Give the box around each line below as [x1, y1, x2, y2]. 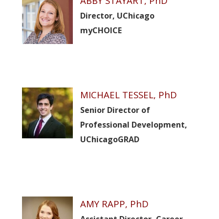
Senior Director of [80, 105, 150, 115]
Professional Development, [80, 119, 187, 130]
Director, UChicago [80, 10, 154, 21]
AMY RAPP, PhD [80, 197, 149, 210]
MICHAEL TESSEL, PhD [80, 88, 177, 101]
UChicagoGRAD [80, 134, 139, 145]
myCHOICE [80, 25, 122, 36]
